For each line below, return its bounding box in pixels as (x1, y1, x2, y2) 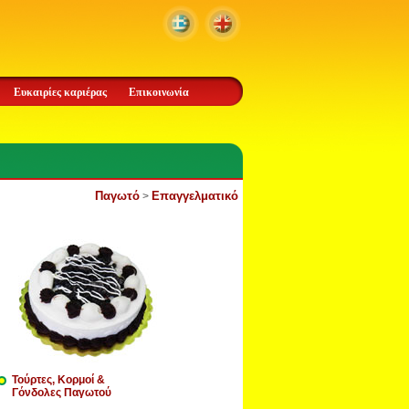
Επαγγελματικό (152, 189, 238, 203)
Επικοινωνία (129, 86, 189, 99)
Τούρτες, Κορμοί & (12, 373, 105, 386)
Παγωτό (95, 189, 140, 203)
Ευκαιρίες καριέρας (14, 86, 107, 99)
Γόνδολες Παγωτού (12, 386, 111, 399)
